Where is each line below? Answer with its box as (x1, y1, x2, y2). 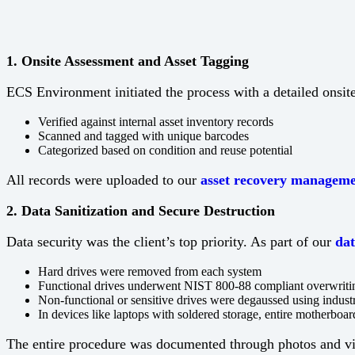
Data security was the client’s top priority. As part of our (6, 233, 335, 250)
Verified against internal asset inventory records (38, 114, 273, 128)
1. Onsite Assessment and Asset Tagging (6, 52, 249, 69)
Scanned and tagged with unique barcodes (38, 128, 249, 143)
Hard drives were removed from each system (38, 264, 261, 278)
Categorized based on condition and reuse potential (38, 143, 292, 157)
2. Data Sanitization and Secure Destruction (6, 202, 275, 219)
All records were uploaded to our (6, 171, 200, 188)
